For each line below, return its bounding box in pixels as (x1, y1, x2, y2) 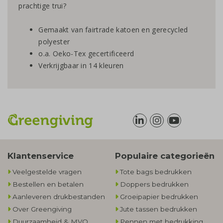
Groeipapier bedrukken (120, 193, 198, 201)
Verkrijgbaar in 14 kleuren (38, 61, 124, 71)
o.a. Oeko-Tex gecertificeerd (38, 49, 134, 59)
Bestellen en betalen (12, 180, 84, 189)
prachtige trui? (18, 1, 67, 11)
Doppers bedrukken (120, 180, 189, 189)
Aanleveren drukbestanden (12, 193, 105, 201)
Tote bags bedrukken (120, 168, 192, 176)
